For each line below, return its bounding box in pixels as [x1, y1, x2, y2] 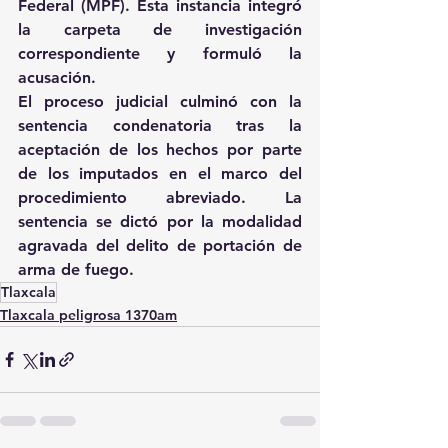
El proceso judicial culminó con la [18, 92, 302, 112]
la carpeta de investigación [18, 20, 302, 40]
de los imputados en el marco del [18, 164, 302, 184]
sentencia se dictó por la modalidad [18, 212, 302, 232]
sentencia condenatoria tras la [18, 116, 302, 136]
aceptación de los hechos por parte [18, 140, 302, 160]
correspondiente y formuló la [18, 44, 302, 64]
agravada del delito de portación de [18, 236, 302, 256]
